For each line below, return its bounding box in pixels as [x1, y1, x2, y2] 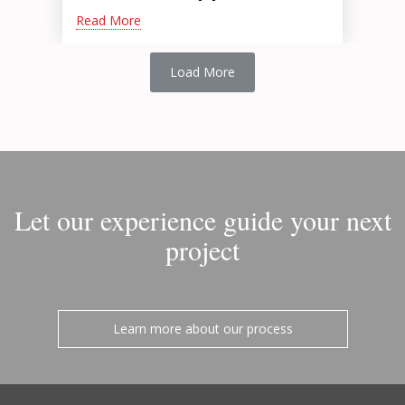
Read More [76, 12, 141, 29]
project [165, 231, 240, 268]
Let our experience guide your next [14, 202, 391, 238]
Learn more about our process [112, 320, 293, 337]
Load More [170, 63, 235, 80]
